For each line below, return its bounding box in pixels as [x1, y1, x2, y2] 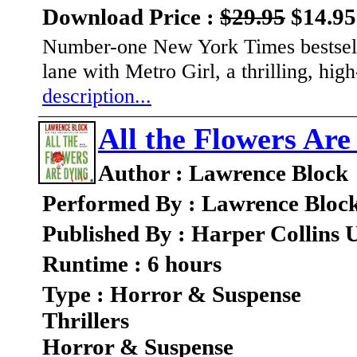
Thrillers [42, 308, 129, 334]
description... [42, 84, 151, 108]
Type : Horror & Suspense [42, 281, 301, 308]
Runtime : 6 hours [42, 251, 222, 277]
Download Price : [42, 4, 220, 30]
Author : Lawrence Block [98, 160, 348, 186]
